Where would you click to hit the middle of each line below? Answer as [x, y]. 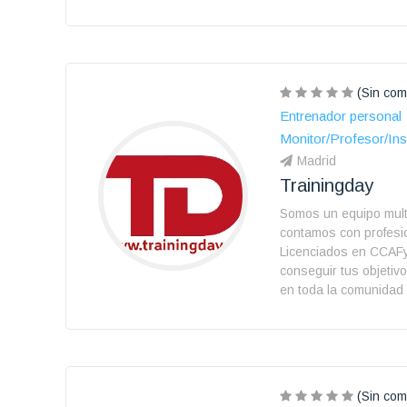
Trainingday [327, 185]
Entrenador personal [341, 116]
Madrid [317, 161]
